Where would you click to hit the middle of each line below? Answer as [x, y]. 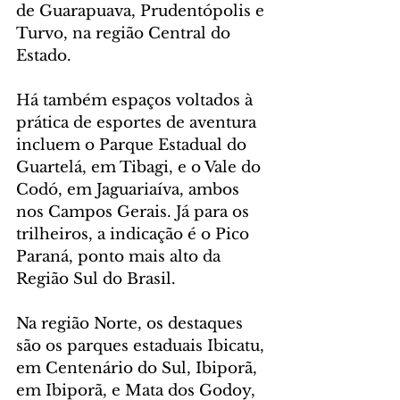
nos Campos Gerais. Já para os [135, 212]
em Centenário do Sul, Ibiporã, [139, 369]
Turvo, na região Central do [125, 34]
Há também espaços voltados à [137, 101]
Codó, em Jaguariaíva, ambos [130, 190]
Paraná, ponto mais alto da [121, 257]
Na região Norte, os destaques [132, 324]
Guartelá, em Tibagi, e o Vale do [141, 168]
